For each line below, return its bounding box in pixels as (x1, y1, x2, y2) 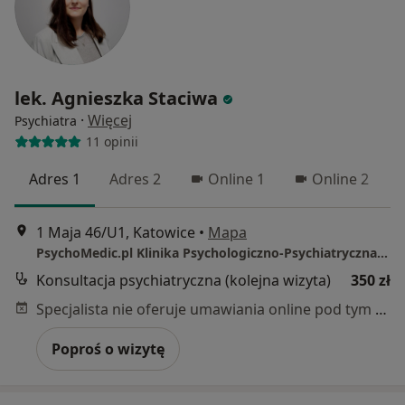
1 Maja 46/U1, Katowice (36, 222, 195, 243)
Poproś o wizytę (52, 339, 165, 360)
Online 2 (312, 168, 369, 189)
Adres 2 (109, 168, 161, 189)
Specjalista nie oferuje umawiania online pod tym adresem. (375, 299, 387, 320)
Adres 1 (29, 168, 80, 189)
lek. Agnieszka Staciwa (14, 85, 218, 110)
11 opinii (85, 133, 138, 151)
